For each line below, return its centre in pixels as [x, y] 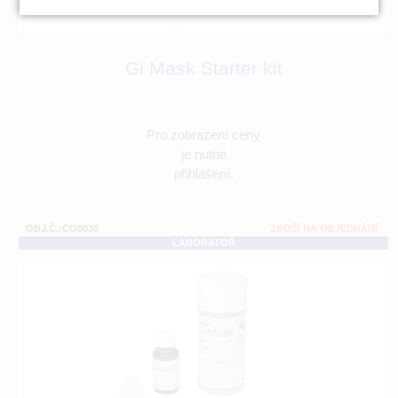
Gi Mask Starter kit [203, 68]
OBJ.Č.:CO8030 [62, 229]
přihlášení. [203, 174]
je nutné [203, 155]
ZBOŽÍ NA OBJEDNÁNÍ [324, 229]
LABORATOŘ [203, 243]
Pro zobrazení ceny [203, 135]
